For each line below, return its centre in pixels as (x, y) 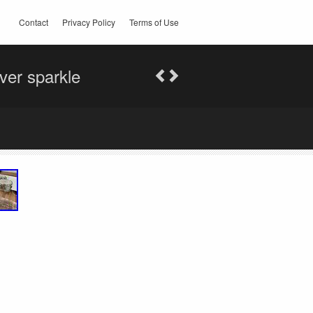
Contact (34, 22)
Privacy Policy (89, 22)
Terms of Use (154, 22)
